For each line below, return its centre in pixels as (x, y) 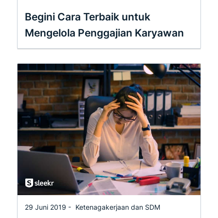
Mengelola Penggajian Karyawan (104, 33)
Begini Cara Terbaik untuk (88, 17)
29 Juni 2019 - (49, 207)
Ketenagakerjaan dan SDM (118, 207)
